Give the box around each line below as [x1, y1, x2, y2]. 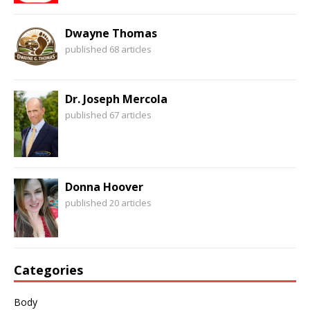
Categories [14, 262, 83, 279]
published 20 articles [65, 197, 152, 210]
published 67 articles [65, 109, 152, 122]
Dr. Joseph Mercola [65, 91, 167, 107]
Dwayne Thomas [65, 26, 157, 42]
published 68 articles [65, 43, 152, 56]
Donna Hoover [65, 179, 143, 195]
